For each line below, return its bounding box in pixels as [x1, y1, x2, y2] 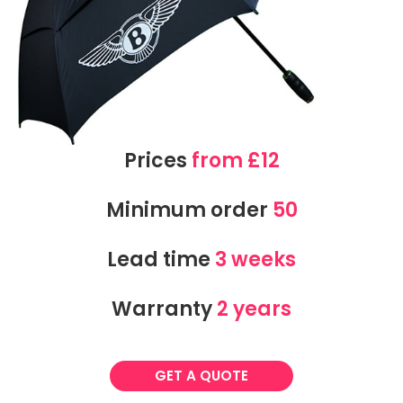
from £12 [191, 147, 280, 175]
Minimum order [105, 196, 273, 225]
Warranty [112, 295, 217, 324]
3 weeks [215, 246, 296, 274]
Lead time [107, 246, 215, 274]
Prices [123, 147, 192, 175]
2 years [217, 295, 291, 324]
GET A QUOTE [155, 366, 248, 386]
